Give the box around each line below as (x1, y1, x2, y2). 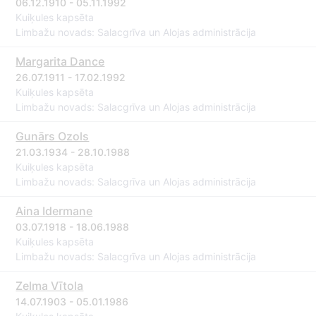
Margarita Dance (16, 54, 105, 68)
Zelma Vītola (16, 279, 84, 293)
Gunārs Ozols (16, 129, 90, 143)
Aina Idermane (16, 204, 93, 218)
